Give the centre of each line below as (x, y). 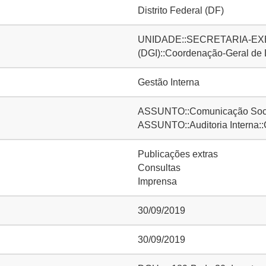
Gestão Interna (169, 82)
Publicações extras (178, 154)
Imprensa (157, 181)
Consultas (159, 168)
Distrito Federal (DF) (181, 10)
